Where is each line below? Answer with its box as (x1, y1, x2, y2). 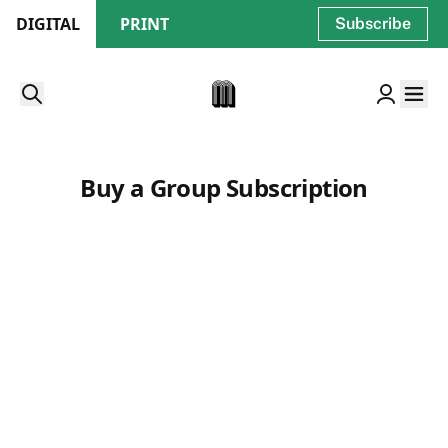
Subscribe (335, 14, 411, 33)
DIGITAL (16, 13, 80, 35)
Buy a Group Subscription (80, 171, 368, 204)
